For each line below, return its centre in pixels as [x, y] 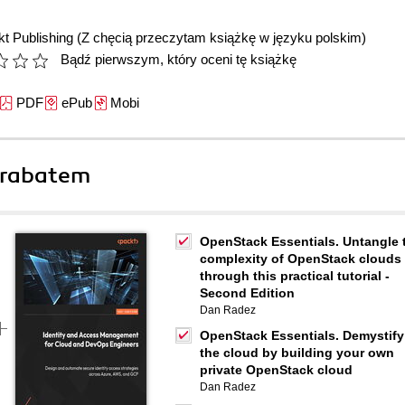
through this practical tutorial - [295, 276]
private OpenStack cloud [276, 370]
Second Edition [247, 293]
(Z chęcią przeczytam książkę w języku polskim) [221, 38]
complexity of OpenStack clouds [301, 259]
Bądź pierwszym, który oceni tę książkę [179, 59]
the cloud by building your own [297, 353]
